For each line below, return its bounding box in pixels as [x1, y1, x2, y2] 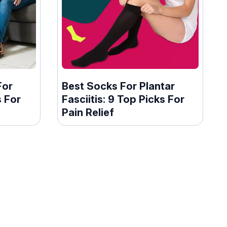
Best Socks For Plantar [62, 80, 175, 92]
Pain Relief [62, 106, 115, 119]
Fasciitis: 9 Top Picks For [62, 93, 185, 105]
